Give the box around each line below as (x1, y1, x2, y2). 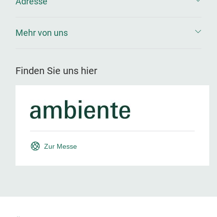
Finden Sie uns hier (15, 65, 97, 77)
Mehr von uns (15, 28, 68, 38)
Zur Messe (44, 142, 77, 150)
